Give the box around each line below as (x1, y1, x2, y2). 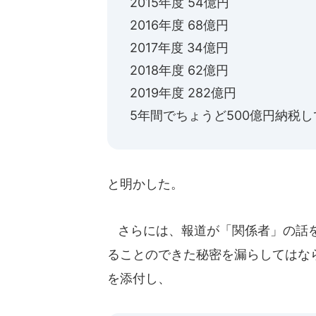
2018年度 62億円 (130, 63, 229, 78)
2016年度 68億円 (130, 18, 229, 32)
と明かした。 (107, 176, 183, 191)
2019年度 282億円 (130, 85, 236, 100)
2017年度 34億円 (130, 40, 229, 55)
